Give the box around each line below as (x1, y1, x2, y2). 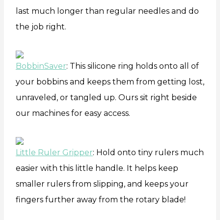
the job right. (16, 22, 66, 31)
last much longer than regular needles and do (16, 6, 199, 16)
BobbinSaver (16, 61, 66, 71)
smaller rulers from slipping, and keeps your (16, 179, 189, 189)
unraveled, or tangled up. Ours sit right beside (16, 92, 197, 102)
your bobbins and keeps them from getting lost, (16, 77, 204, 86)
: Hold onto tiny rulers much (93, 147, 204, 157)
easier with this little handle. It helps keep (16, 163, 178, 173)
